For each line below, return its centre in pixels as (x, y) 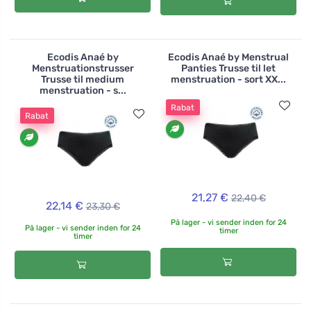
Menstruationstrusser (83, 68)
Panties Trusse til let (228, 68)
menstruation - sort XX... (228, 79)
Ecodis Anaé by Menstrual (228, 57)
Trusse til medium (83, 79)
